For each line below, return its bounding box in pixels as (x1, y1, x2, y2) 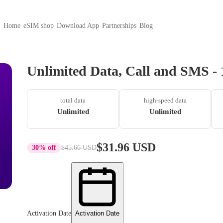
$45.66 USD (61, 143, 97, 151)
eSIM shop (23, 22, 54, 29)
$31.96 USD (97, 141, 156, 154)
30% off (32, 143, 56, 151)
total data (60, 97, 86, 104)
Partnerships (102, 22, 136, 29)
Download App (57, 22, 99, 29)
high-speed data (143, 97, 187, 104)
